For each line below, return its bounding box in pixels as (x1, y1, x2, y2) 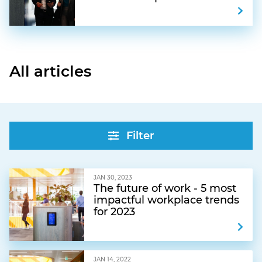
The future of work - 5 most (94, 182, 236, 195)
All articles (9, 62, 91, 81)
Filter (123, 129, 154, 143)
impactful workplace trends (94, 194, 239, 207)
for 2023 (94, 205, 135, 219)
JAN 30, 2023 (94, 174, 132, 182)
